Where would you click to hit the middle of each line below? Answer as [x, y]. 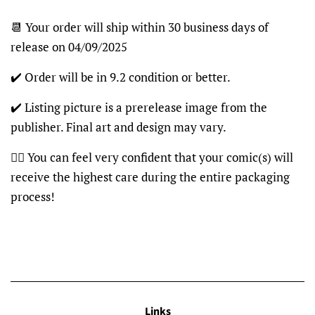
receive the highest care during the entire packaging [150, 176]
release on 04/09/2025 [69, 46]
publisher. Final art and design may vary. [118, 127]
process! [33, 196]
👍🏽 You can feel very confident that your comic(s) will [152, 157]
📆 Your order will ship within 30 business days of [140, 27]
